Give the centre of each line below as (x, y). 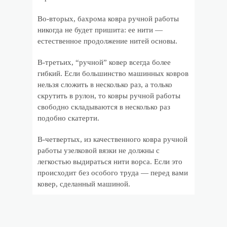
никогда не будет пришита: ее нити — (100, 30)
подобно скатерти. (68, 118)
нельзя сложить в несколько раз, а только (105, 85)
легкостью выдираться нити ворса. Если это (110, 162)
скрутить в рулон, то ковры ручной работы (109, 96)
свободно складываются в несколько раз (104, 107)
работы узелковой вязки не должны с (99, 150)
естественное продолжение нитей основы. (107, 41)
